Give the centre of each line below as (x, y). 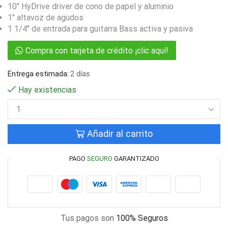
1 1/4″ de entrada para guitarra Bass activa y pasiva (100, 28)
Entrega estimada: (38, 74)
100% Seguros (142, 218)
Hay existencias (47, 90)
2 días (80, 74)
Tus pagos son (88, 218)
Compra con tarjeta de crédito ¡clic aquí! (97, 50)
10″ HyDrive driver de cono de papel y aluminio (91, 6)
